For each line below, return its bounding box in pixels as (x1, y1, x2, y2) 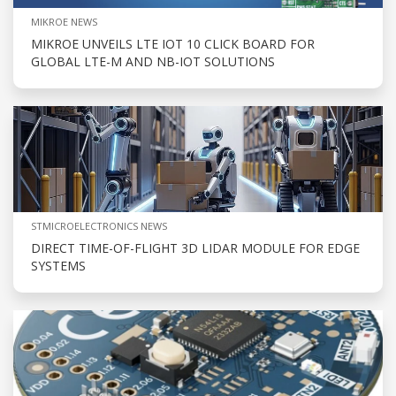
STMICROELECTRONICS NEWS (31, 218, 167, 232)
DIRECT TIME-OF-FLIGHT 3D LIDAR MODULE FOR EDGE (31, 239, 360, 256)
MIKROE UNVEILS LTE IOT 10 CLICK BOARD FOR (31, 34, 315, 52)
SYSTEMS (31, 256, 86, 274)
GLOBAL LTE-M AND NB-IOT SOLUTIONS (31, 52, 275, 70)
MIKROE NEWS (31, 14, 97, 28)
